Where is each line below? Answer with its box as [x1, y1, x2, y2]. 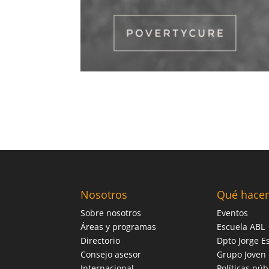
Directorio [80, 234, 121, 246]
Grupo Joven [217, 248, 267, 260]
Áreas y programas [80, 220, 157, 232]
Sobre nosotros [80, 207, 142, 219]
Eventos [217, 207, 249, 219]
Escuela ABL [217, 220, 265, 232]
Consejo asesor [80, 248, 142, 260]
